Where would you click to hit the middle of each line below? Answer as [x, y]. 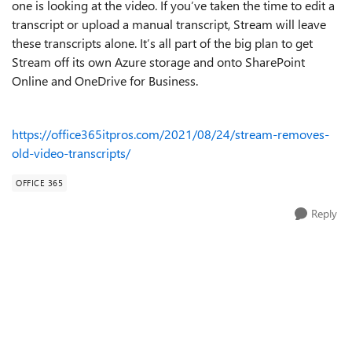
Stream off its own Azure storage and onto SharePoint [158, 62]
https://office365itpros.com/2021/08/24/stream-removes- [170, 134]
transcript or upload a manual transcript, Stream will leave [169, 24]
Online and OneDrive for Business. [105, 81]
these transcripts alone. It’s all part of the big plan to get [162, 43]
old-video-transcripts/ [71, 153]
